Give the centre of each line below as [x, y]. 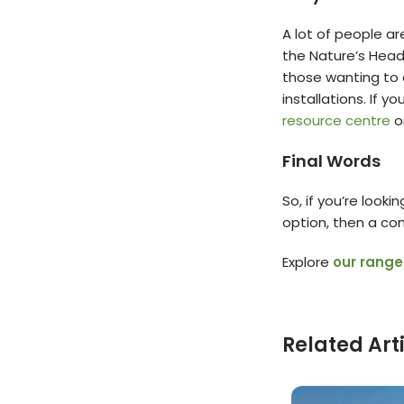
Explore [307, 262]
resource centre [336, 121]
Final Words [331, 161]
